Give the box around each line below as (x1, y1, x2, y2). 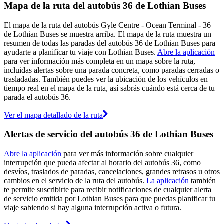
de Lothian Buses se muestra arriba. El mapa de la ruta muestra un (4, 29, 211, 38)
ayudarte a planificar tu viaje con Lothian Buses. (4, 47, 157, 56)
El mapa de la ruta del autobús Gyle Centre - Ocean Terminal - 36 (4, 20, 211, 29)
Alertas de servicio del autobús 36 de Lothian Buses (4, 129, 213, 140)
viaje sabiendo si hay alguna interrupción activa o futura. (4, 203, 181, 212)
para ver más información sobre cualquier (61, 149, 193, 158)
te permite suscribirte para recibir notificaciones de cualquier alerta (4, 185, 211, 194)
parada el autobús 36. (4, 92, 71, 101)
